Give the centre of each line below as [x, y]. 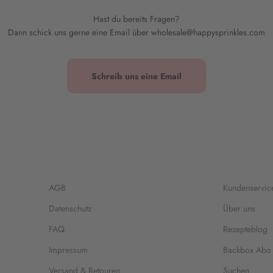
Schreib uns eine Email [136, 76]
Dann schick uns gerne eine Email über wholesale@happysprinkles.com [136, 33]
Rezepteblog [246, 229]
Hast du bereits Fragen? [136, 19]
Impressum [68, 250]
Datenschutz [70, 208]
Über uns [239, 208]
